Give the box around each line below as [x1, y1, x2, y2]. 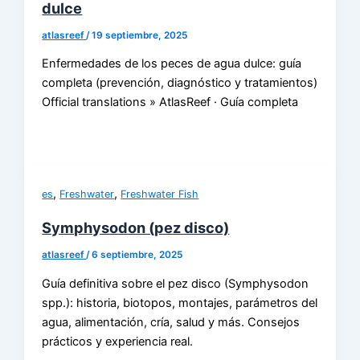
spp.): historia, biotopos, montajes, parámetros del [42, 295, 318, 310]
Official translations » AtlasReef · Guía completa [42, 95, 299, 110]
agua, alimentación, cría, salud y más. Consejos [42, 314, 301, 329]
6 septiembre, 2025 [92, 249, 183, 261]
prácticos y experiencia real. [42, 333, 194, 349]
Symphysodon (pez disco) [42, 219, 230, 237]
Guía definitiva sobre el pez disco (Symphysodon [42, 276, 309, 291]
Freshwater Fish [121, 188, 199, 201]
